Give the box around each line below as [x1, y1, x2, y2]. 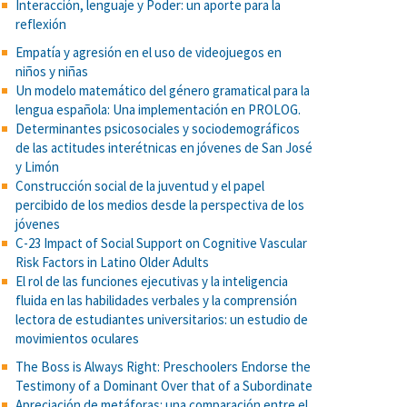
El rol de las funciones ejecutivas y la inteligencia [15, 273, 288, 290]
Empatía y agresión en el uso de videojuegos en [15, 44, 282, 61]
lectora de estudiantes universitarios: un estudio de [15, 311, 308, 328]
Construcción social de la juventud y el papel [15, 177, 264, 194]
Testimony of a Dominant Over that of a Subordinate [15, 377, 313, 394]
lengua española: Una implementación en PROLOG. [15, 101, 301, 118]
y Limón [15, 158, 59, 175]
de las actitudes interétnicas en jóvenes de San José [15, 139, 313, 156]
